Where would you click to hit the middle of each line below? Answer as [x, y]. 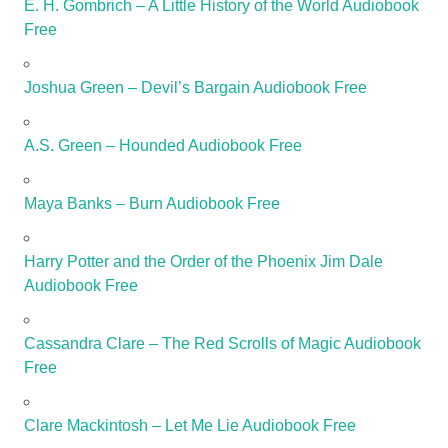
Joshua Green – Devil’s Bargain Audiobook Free [195, 87]
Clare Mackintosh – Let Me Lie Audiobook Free [190, 425]
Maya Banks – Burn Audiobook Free [152, 203]
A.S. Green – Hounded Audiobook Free [163, 145]
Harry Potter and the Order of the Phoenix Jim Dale [203, 261]
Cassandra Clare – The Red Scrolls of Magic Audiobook [222, 343]
